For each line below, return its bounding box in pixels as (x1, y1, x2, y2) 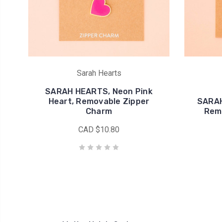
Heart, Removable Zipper (48, 97, 150, 106)
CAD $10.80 (78, 125, 119, 134)
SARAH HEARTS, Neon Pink (45, 87, 153, 96)
